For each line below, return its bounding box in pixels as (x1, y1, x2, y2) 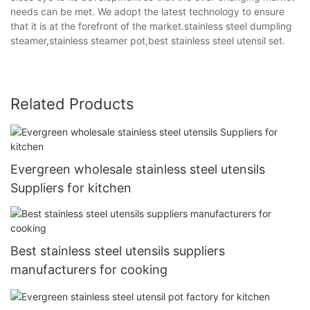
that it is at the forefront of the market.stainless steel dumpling (10, 19, 292, 32)
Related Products (10, 94, 134, 113)
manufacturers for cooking (10, 262, 167, 277)
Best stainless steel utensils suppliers (10, 244, 225, 259)
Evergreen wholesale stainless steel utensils (10, 161, 265, 176)
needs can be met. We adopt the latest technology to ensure (10, 5, 284, 17)
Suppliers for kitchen (10, 180, 131, 195)
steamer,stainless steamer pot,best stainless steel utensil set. (10, 34, 285, 46)
